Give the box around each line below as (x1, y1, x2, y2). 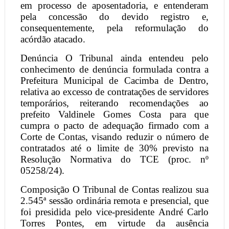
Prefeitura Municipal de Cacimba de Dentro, (20, 75, 209, 86)
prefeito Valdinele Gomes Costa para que (20, 108, 209, 120)
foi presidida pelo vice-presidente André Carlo (20, 206, 209, 217)
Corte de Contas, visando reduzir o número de (20, 131, 209, 142)
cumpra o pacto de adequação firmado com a (20, 120, 209, 131)
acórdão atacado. (20, 33, 85, 44)
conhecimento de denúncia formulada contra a (20, 63, 209, 75)
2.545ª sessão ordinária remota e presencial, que (20, 195, 209, 206)
